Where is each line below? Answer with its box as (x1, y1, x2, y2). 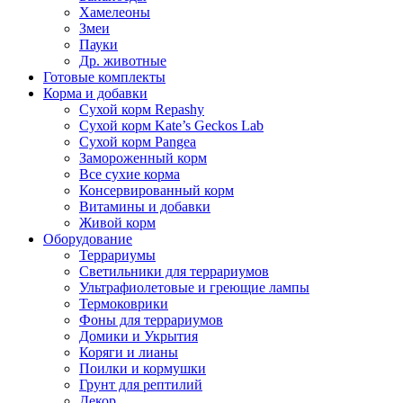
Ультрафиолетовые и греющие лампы (79, 280, 309, 296)
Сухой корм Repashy (79, 102, 204, 118)
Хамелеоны (79, 4, 150, 21)
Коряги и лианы (79, 345, 178, 361)
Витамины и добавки (79, 199, 210, 215)
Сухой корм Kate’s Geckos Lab (79, 118, 264, 134)
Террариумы (79, 247, 156, 264)
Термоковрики (79, 296, 168, 312)
